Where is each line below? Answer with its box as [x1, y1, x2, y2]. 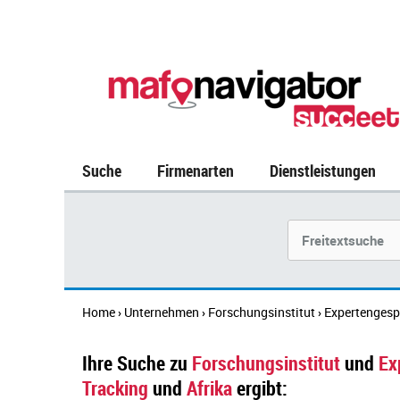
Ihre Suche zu [82, 350, 187, 376]
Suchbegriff [287, 220, 354, 237]
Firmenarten [157, 160, 234, 181]
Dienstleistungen [270, 160, 376, 181]
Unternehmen [124, 304, 199, 321]
